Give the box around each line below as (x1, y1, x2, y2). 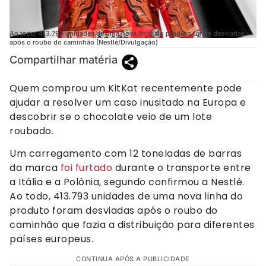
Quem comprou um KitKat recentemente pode (9, 81, 242, 95)
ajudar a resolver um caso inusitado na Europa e (9, 95, 246, 109)
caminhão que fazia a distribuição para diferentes (9, 217, 255, 232)
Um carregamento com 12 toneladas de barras (9, 146, 242, 160)
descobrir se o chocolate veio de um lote (9, 109, 212, 123)
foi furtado (60, 160, 112, 175)
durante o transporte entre (112, 160, 251, 175)
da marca (9, 160, 61, 175)
